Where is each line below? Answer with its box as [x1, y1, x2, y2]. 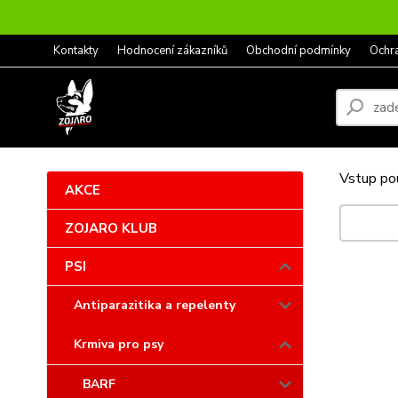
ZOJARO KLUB [65, 219, 157, 237]
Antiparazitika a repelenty [74, 297, 235, 314]
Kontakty [53, 43, 99, 59]
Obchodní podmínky [246, 43, 351, 59]
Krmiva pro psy [74, 336, 163, 353]
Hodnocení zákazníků [117, 43, 227, 59]
